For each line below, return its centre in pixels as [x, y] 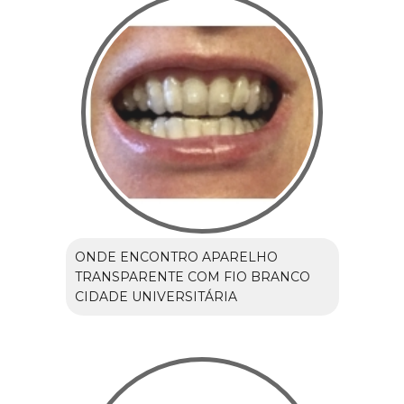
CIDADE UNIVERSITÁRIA [156, 296]
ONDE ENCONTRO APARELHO [176, 257]
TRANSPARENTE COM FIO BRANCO [192, 276]
